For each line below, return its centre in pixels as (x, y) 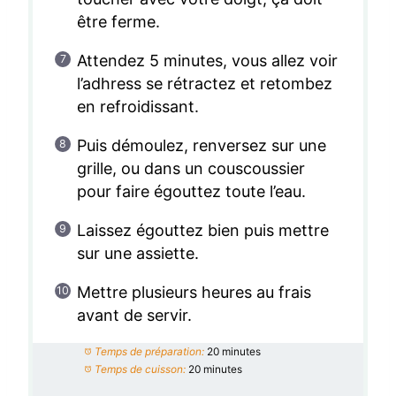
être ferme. (118, 21)
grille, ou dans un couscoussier (191, 168)
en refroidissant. (137, 106)
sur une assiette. (137, 253)
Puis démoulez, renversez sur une (202, 145)
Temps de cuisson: (140, 369)
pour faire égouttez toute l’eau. (191, 191)
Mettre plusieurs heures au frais (194, 292)
